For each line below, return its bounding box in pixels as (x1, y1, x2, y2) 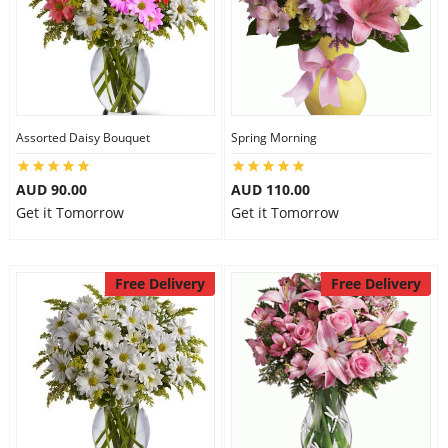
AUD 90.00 (15, 180, 87, 199)
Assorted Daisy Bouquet (15, 129, 150, 146)
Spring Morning (231, 129, 317, 146)
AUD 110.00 (231, 180, 310, 199)
